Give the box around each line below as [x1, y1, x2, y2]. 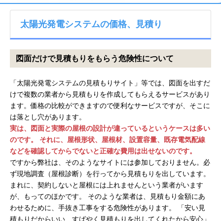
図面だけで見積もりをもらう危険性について [16, 54, 174, 63]
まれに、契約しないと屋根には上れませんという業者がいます [10, 181, 203, 189]
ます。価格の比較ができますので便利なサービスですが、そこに [10, 102, 210, 110]
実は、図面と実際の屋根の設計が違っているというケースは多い [10, 124, 210, 132]
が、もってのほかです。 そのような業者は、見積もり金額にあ [10, 192, 205, 200]
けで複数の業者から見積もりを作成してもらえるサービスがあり [10, 90, 210, 98]
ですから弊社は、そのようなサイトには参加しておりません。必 [10, 158, 210, 166]
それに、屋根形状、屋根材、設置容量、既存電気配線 [39, 136, 205, 144]
